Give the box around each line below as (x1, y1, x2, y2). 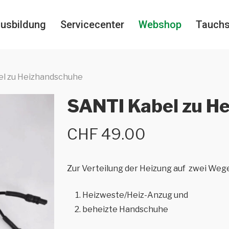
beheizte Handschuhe (82, 204, 168, 214)
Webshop (139, 18, 181, 31)
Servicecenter (60, 18, 124, 31)
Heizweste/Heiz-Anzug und (82, 190, 188, 200)
